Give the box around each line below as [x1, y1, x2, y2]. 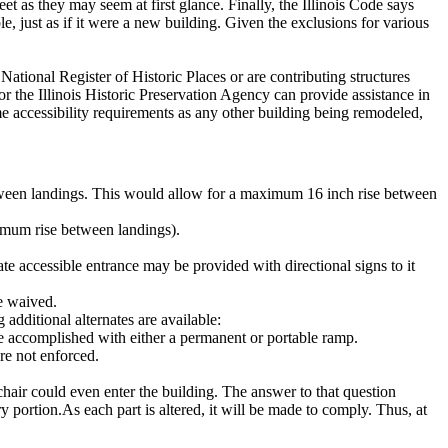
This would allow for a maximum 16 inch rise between [88, 185, 437, 202]
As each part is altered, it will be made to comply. [62, 401, 372, 418]
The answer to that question [218, 383, 396, 400]
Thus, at [372, 401, 427, 418]
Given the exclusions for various [221, 14, 429, 31]
